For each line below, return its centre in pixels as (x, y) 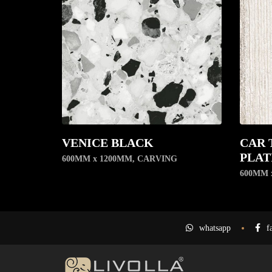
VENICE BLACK (108, 143)
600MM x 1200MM (97, 159)
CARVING (157, 159)
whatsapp (215, 228)
